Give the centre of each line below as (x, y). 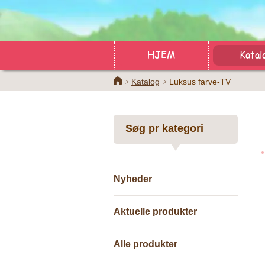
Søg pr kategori (164, 128)
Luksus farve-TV (200, 82)
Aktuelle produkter (155, 211)
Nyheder (133, 179)
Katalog (146, 82)
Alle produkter (146, 244)
